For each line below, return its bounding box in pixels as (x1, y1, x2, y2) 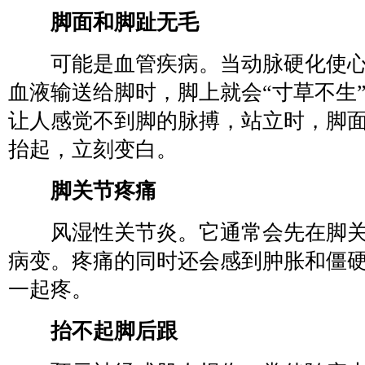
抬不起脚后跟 (51, 319, 178, 343)
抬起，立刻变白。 (8, 137, 178, 161)
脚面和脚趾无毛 (51, 10, 199, 34)
